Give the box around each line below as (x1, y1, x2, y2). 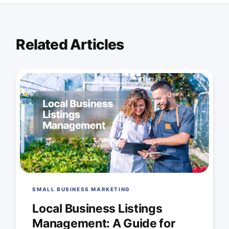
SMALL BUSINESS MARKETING (32, 186, 130, 193)
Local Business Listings (32, 201, 163, 216)
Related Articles (16, 36, 124, 54)
